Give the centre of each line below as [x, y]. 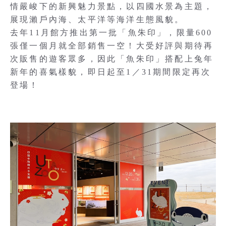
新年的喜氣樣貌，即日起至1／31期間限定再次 [111, 72]
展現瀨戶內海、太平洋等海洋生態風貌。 [97, 19]
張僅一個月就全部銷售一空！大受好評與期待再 [112, 46]
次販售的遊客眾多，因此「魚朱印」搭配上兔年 [112, 59]
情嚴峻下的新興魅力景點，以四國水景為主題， [112, 6]
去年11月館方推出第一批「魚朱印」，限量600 [111, 33]
